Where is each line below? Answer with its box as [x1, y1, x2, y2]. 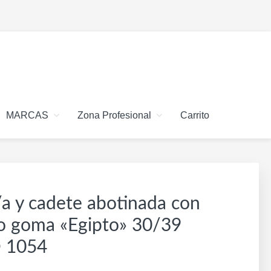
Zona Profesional [77, 110, 151, 120]
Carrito [180, 110, 209, 120]
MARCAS [6, 110, 48, 120]
